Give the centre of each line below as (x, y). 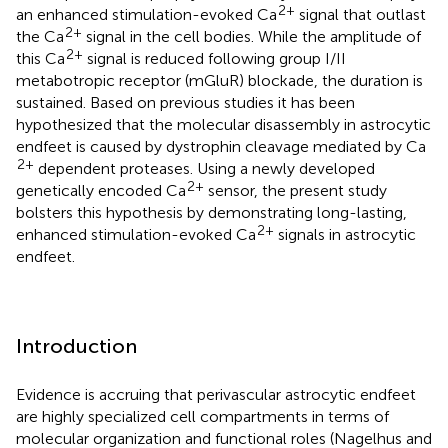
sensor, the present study (295, 190)
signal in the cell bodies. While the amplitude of (251, 36)
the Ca (40, 36)
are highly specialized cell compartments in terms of (202, 416)
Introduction (76, 345)
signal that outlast (360, 14)
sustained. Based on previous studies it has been (185, 102)
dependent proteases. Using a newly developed (204, 168)
